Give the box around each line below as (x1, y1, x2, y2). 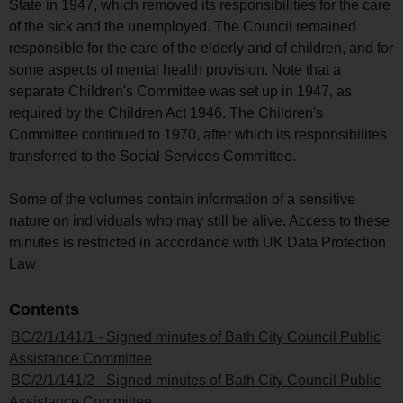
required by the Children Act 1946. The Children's (9, 104, 323, 121)
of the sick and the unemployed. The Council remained (9, 18, 356, 34)
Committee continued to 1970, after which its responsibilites (9, 126, 387, 142)
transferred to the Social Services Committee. (9, 148, 296, 164)
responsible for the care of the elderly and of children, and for (9, 40, 393, 56)
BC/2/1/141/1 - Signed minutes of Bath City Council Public (11, 328, 381, 345)
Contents (9, 300, 79, 318)
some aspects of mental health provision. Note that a (9, 61, 341, 77)
